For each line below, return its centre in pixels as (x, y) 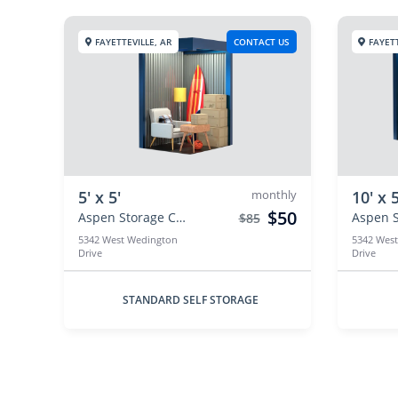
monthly (274, 195)
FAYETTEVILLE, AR (134, 42)
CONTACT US (261, 42)
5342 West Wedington (128, 239)
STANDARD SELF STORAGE (191, 300)
